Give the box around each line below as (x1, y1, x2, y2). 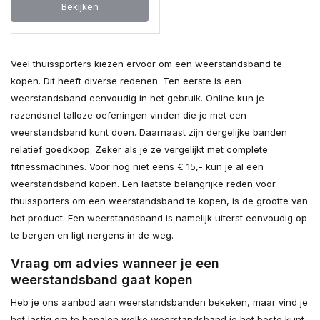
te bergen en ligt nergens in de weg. (11, 229, 174, 241)
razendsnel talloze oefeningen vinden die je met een (11, 109, 246, 121)
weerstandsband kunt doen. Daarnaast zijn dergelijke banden (11, 126, 287, 139)
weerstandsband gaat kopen (11, 272, 193, 288)
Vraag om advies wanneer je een (11, 256, 219, 271)
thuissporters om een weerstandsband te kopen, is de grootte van (11, 195, 308, 207)
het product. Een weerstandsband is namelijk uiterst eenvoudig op (11, 212, 307, 224)
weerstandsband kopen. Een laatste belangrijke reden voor (11, 178, 276, 190)
